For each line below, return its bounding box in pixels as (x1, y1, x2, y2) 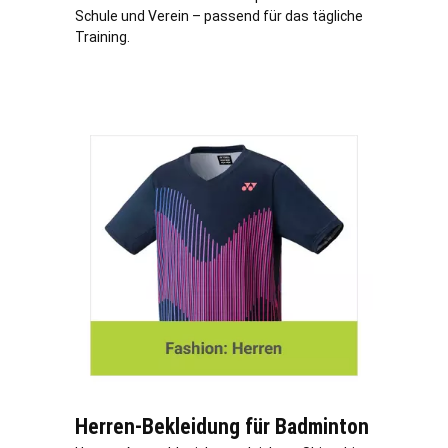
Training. (75, 28, 130, 45)
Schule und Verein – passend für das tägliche (75, 7, 363, 24)
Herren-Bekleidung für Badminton (75, 414, 369, 440)
